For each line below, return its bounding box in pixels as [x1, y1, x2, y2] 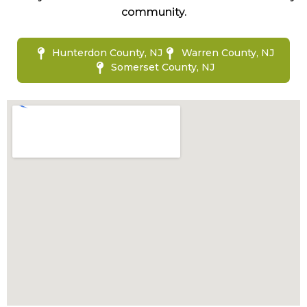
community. [121, 5, 186, 19]
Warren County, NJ [181, 47, 274, 60]
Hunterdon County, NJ [52, 47, 162, 60]
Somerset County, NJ [111, 61, 215, 74]
